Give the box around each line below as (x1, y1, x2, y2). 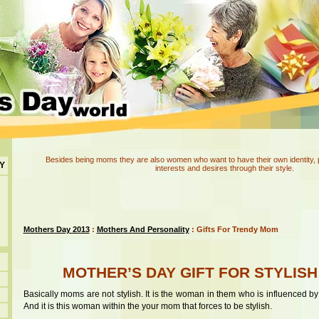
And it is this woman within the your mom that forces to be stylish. (23, 301, 272, 311)
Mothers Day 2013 (23, 225, 90, 234)
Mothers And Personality (96, 225, 189, 234)
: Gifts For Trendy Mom (189, 225, 278, 234)
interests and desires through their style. (155, 164, 294, 172)
